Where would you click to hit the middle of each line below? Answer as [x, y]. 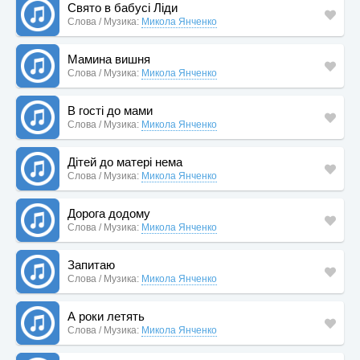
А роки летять [106, 316]
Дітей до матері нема [125, 162]
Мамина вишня [109, 59]
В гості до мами [110, 110]
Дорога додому [109, 213]
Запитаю [91, 265]
